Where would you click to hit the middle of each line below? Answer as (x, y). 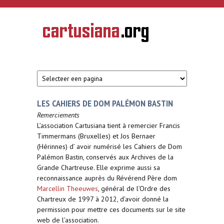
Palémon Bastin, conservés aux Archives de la (105, 157)
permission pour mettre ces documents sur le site (111, 209)
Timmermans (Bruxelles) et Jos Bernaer (96, 136)
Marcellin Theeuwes (67, 188)
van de (52, 39)
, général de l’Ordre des (134, 188)
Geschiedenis (60, 32)
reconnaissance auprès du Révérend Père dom (107, 178)
